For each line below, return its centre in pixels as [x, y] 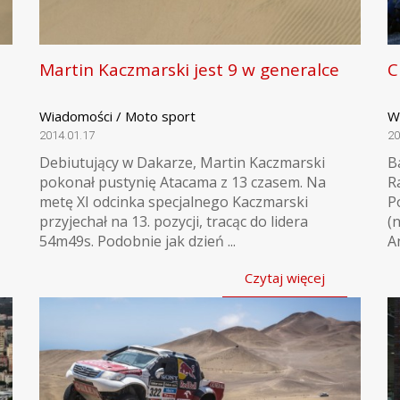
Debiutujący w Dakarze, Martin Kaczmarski [182, 162]
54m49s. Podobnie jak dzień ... [137, 241]
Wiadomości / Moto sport [117, 116]
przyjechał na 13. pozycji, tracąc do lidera [174, 221]
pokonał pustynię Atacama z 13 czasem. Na [183, 182]
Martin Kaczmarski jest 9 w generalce [189, 70]
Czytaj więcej [285, 278]
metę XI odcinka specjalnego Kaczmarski [174, 202]
